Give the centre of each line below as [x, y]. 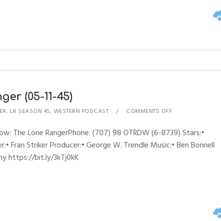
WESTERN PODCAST [81, 111]
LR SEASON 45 [30, 111]
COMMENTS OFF [149, 111]
